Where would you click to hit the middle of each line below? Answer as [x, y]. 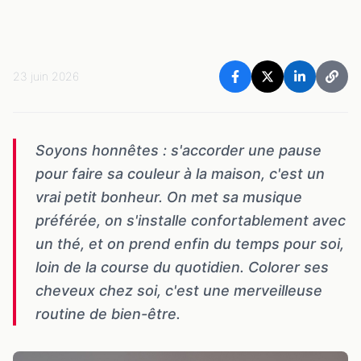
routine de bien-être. [110, 314]
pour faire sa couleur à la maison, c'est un [180, 174]
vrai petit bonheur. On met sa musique [169, 197]
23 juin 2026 [46, 77]
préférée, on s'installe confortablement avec [191, 221]
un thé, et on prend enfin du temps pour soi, [190, 244]
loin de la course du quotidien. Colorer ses [182, 268]
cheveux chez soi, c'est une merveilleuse [179, 291]
